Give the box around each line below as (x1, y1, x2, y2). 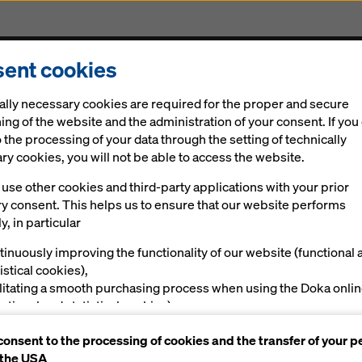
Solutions (19, 76, 86, 97)
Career (228, 76, 274, 97)
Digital (105, 76, 150, 97)
